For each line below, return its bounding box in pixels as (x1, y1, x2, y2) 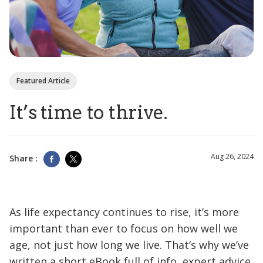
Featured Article (16, 76, 70, 86)
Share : (9, 153, 38, 164)
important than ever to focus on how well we (9, 221, 238, 235)
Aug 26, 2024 (211, 151, 254, 162)
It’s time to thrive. (9, 101, 168, 124)
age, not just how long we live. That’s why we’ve (9, 237, 249, 252)
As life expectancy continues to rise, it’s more (9, 204, 239, 219)
